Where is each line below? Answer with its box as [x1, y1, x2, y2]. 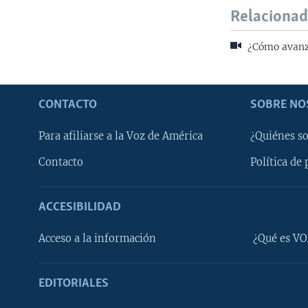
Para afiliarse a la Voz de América [38, 129, 203, 142]
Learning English [11, 212, 84, 224]
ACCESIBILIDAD [38, 200, 121, 214]
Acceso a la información [38, 232, 156, 245]
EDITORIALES [38, 276, 109, 290]
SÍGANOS [11, 250, 47, 261]
